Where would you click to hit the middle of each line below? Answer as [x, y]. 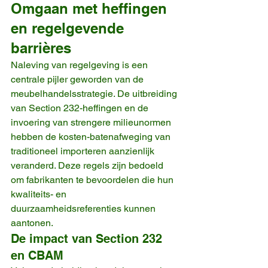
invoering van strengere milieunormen [92, 122]
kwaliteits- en [40, 194]
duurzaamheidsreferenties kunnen [84, 208]
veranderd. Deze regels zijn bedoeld [88, 165]
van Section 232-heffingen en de [81, 108]
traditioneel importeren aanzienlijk [84, 151]
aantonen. [32, 223]
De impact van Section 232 [88, 238]
